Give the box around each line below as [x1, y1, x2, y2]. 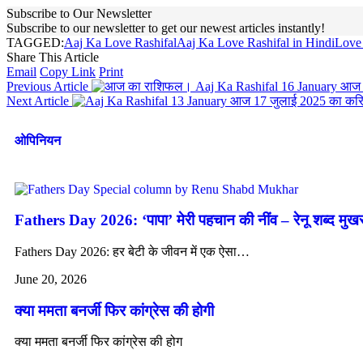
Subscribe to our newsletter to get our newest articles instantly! [6, 21, 325, 36]
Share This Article [6, 50, 99, 65]
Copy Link [40, 65, 96, 79]
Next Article [6, 94, 69, 109]
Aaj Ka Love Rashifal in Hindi [177, 36, 335, 50]
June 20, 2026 [15, 272, 87, 287]
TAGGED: [6, 36, 64, 50]
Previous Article [6, 79, 88, 94]
